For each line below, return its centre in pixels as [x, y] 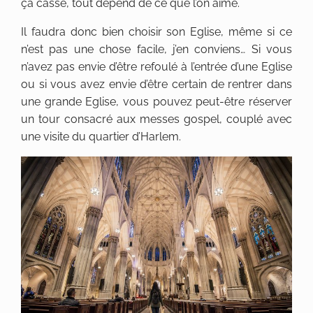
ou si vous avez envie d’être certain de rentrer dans [156, 85]
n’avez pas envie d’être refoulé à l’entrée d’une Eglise [156, 67]
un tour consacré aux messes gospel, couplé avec [156, 119]
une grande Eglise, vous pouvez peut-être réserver [156, 102]
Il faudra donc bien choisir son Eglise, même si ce [156, 32]
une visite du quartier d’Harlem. [101, 137]
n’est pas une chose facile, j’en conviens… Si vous [156, 50]
